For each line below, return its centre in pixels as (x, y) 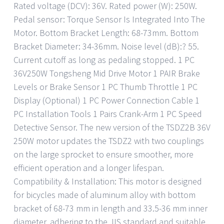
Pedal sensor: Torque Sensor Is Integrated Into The (109, 19)
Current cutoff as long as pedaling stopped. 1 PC (104, 59)
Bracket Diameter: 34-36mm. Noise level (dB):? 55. (106, 46)
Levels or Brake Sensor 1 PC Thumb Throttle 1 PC (105, 86)
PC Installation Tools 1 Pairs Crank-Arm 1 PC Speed (108, 113)
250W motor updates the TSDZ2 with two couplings (109, 140)
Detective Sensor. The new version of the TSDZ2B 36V (112, 127)
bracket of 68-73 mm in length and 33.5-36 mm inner (110, 208)
